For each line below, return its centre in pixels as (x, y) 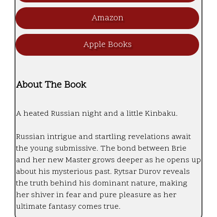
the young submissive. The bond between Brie (101, 149)
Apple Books (107, 45)
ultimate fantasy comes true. (68, 207)
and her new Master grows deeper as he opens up (108, 161)
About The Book (51, 85)
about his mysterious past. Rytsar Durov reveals (103, 172)
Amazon (107, 18)
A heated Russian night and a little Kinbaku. (97, 114)
